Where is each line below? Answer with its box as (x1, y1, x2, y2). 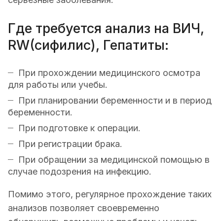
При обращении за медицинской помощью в (18, 154, 210, 165)
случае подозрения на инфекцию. (8, 166, 151, 177)
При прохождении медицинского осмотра (18, 67, 200, 78)
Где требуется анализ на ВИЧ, (8, 20, 204, 37)
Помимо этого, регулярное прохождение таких (8, 188, 212, 199)
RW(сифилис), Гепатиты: (8, 37, 169, 53)
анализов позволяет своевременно (8, 202, 159, 213)
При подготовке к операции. (18, 122, 141, 133)
